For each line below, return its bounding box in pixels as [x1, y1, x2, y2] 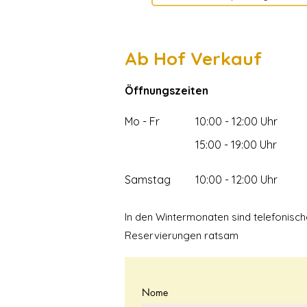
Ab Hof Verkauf [125, 47, 262, 70]
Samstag [125, 172, 171, 186]
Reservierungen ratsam [125, 228, 238, 242]
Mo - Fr [125, 114, 160, 128]
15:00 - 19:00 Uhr [195, 137, 277, 151]
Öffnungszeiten [125, 83, 208, 97]
